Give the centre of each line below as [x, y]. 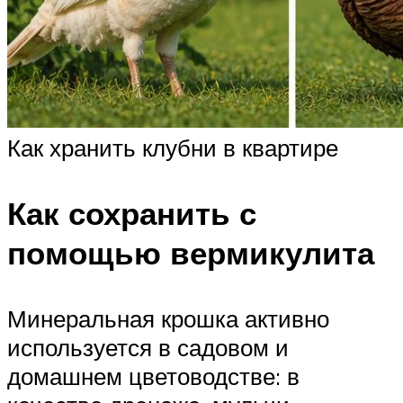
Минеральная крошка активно [168, 319]
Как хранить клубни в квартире [173, 148]
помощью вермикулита [191, 253]
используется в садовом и [148, 348]
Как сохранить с [132, 214]
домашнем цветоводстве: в [153, 376]
